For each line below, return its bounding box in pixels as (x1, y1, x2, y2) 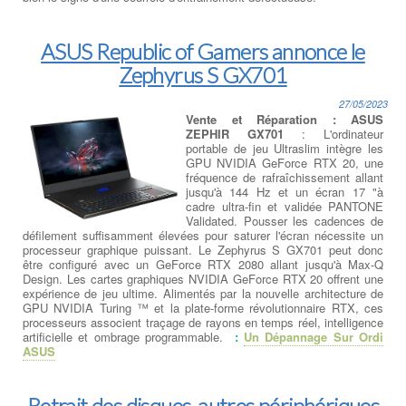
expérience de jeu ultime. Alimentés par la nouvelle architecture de (23, 284, 383, 302)
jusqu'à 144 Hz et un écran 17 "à (186, 182, 383, 200)
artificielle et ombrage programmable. (23, 327, 223, 345)
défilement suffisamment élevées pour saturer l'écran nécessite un (23, 226, 383, 244)
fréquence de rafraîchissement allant (186, 168, 383, 186)
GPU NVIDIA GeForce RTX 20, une (186, 153, 383, 171)
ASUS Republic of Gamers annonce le (41, 37, 365, 64)
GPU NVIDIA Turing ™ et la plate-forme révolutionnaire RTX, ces (23, 298, 383, 316)
